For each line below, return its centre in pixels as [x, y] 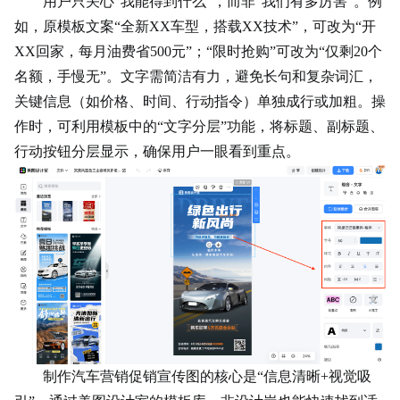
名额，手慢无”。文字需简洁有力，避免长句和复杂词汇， [196, 76]
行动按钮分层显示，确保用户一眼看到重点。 [157, 151]
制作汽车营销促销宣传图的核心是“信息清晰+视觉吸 [207, 376]
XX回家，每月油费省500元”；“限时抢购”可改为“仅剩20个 [198, 51]
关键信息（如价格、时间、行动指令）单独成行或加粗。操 [200, 101]
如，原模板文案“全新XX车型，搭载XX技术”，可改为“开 [195, 26]
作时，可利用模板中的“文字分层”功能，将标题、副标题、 [199, 126]
